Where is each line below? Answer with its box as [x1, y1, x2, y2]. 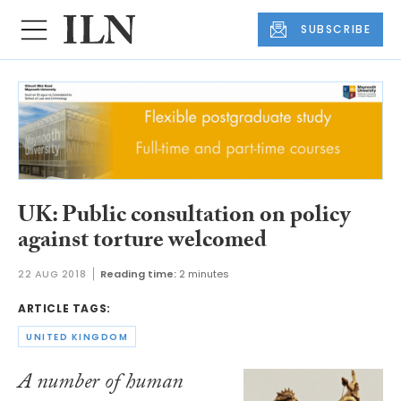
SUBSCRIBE [301, 21, 371, 38]
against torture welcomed [18, 222, 267, 262]
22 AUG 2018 [18, 267, 87, 282]
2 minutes [179, 267, 230, 282]
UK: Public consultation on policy [18, 197, 350, 237]
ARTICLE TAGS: [18, 301, 111, 317]
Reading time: [100, 267, 177, 282]
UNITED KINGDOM [26, 329, 128, 344]
